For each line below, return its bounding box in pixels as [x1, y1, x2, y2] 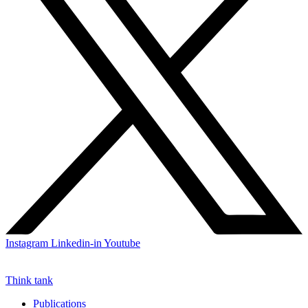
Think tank [5, 274, 53, 287]
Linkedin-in [51, 237, 102, 250]
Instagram [5, 237, 48, 250]
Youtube [104, 237, 140, 250]
